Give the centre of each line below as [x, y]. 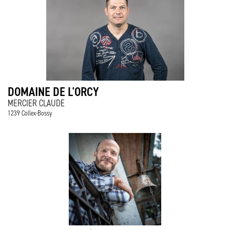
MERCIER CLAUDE [36, 103]
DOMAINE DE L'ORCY [53, 92]
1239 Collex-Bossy [30, 113]
